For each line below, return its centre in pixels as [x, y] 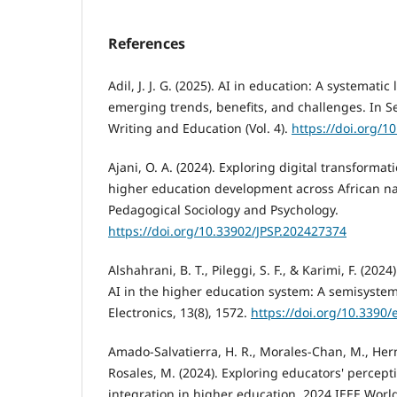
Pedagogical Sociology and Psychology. [223, 209]
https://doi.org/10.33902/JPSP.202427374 [227, 230]
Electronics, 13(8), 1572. [179, 312]
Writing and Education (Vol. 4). [200, 128]
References [147, 44]
